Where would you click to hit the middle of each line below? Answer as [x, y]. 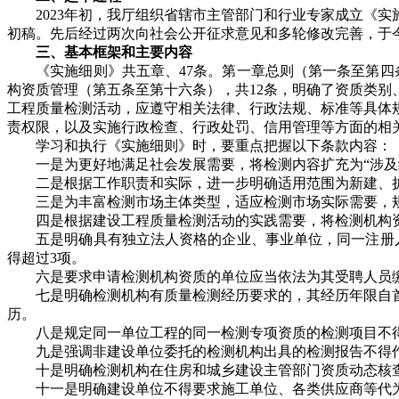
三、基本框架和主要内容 [114, 53]
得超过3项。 [46, 258]
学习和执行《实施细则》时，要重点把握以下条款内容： [199, 146]
